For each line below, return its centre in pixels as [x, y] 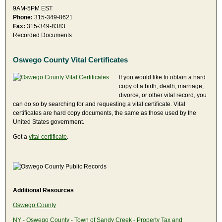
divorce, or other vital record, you [163, 95]
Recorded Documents [42, 35]
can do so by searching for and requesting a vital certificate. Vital [99, 104]
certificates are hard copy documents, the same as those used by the [105, 113]
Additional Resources [43, 190]
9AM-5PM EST [33, 8]
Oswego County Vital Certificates [70, 59]
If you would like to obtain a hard [162, 77]
